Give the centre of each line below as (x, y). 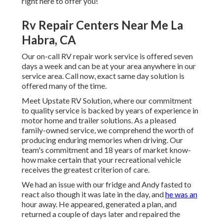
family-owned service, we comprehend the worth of (108, 130)
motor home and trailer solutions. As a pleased (99, 120)
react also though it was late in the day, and (93, 194)
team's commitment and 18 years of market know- (106, 150)
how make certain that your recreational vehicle (101, 160)
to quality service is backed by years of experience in (110, 110)
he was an (181, 194)
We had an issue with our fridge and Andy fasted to (107, 184)
